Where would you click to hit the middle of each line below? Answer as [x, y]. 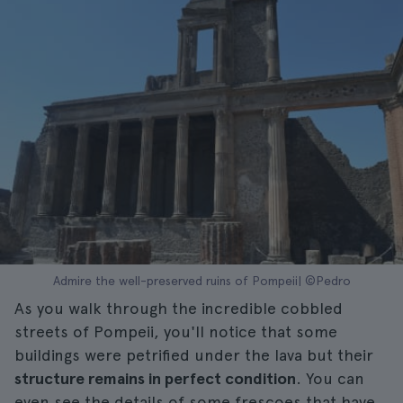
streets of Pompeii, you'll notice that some [176, 331]
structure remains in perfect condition [155, 378]
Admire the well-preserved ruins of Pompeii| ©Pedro [201, 281]
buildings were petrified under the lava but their [194, 355]
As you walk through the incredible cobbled [179, 308]
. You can [330, 378]
